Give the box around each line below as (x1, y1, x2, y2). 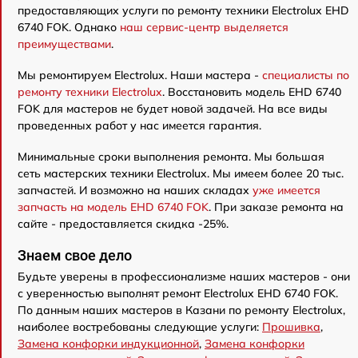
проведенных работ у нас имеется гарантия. (18, 117, 261, 133)
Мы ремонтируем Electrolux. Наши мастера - (18, 67, 262, 82)
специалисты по (262, 67, 349, 82)
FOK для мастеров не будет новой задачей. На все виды (18, 101, 328, 116)
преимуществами (18, 36, 111, 51)
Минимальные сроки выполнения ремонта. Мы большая (18, 149, 324, 164)
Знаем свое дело (18, 246, 132, 264)
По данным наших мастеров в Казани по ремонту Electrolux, (18, 302, 345, 317)
